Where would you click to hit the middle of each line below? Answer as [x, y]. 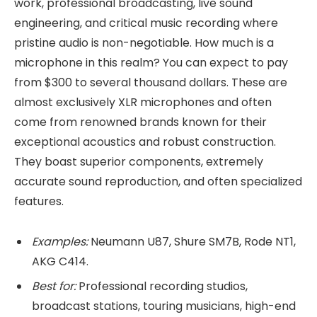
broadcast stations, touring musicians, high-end [164, 306]
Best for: [54, 286]
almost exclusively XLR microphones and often [143, 102]
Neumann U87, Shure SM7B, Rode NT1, [192, 241]
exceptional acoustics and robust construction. [145, 142]
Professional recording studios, [162, 286]
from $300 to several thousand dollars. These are [151, 82]
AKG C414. [60, 261]
